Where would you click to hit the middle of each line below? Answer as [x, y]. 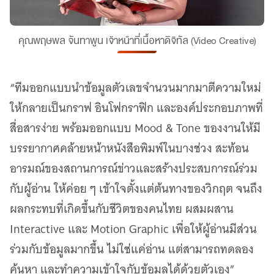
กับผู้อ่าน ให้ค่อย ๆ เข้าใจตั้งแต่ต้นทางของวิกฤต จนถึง [136, 189]
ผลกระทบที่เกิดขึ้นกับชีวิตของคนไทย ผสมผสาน [122, 209]
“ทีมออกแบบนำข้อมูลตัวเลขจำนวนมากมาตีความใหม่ [135, 88]
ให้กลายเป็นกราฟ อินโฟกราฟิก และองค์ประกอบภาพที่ [136, 108]
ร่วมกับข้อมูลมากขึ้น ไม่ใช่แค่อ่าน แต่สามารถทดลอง [132, 250]
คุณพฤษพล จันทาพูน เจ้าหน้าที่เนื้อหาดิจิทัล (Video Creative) [137, 41]
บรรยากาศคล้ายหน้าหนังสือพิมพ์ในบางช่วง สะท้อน [129, 149]
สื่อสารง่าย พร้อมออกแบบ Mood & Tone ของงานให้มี [135, 128]
